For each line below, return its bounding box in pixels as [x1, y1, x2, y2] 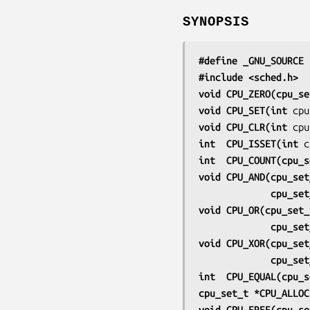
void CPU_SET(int [199, 104, 293, 116]
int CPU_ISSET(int [199, 137, 304, 149]
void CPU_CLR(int [199, 120, 293, 133]
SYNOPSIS [183, 14, 249, 30]
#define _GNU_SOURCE [199, 54, 304, 66]
